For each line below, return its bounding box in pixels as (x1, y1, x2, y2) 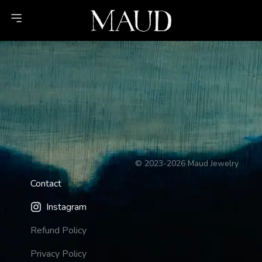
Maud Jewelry (188, 157, 239, 169)
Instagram (46, 200, 87, 213)
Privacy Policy (30, 247, 87, 260)
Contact (30, 177, 61, 190)
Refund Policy (30, 223, 87, 237)
